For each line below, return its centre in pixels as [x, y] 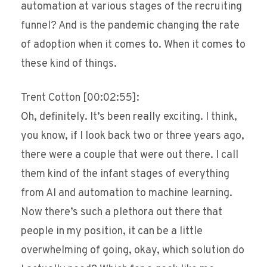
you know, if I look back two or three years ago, [133, 136]
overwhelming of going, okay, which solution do [133, 251]
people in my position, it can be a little [112, 232]
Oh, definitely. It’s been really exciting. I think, [129, 117]
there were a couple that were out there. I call [130, 156]
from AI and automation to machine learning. [127, 194]
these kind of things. [69, 64]
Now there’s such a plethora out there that [122, 213]
